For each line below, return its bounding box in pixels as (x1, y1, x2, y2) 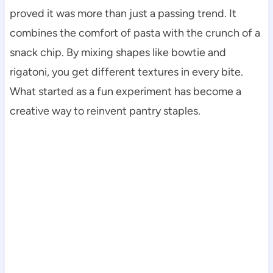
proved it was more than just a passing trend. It (9, 7, 236, 21)
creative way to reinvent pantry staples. (9, 104, 200, 118)
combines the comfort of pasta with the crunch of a (9, 26, 260, 40)
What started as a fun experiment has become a (9, 85, 241, 99)
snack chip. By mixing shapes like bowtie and (9, 46, 226, 60)
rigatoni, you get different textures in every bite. (9, 65, 243, 79)
